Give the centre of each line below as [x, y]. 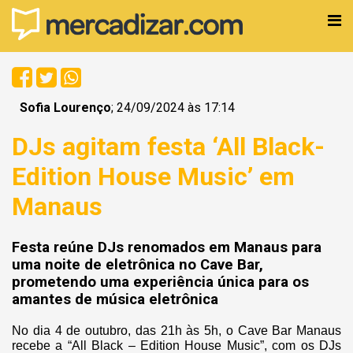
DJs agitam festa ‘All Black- [168, 147]
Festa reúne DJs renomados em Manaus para [167, 247]
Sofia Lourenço [65, 108]
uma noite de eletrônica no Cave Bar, [137, 264]
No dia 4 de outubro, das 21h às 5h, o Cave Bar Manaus [176, 330]
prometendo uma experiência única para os [160, 282]
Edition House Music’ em [153, 177]
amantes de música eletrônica [115, 299]
